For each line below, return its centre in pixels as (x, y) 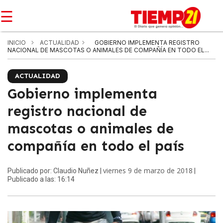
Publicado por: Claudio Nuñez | (55, 171)
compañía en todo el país (96, 146)
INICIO (17, 43)
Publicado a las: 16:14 (41, 179)
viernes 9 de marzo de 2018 (148, 170)
